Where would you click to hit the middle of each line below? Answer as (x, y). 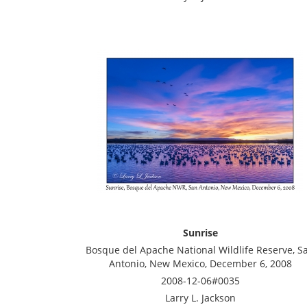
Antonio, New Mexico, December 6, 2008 (200, 263)
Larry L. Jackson (200, 298)
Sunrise (200, 233)
